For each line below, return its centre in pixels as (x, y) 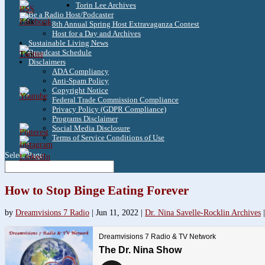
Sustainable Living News (68, 43)
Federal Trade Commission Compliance (115, 100)
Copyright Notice (80, 91)
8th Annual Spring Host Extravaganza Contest (126, 24)
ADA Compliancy (80, 72)
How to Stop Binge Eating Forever (97, 190)
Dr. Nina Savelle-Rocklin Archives (203, 213)
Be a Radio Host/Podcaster (71, 15)
